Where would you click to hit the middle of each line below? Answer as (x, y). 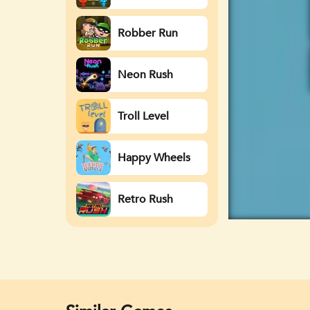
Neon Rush (145, 74)
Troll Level (143, 116)
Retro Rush (145, 199)
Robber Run (147, 33)
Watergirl (140, 10)
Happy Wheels (154, 157)
